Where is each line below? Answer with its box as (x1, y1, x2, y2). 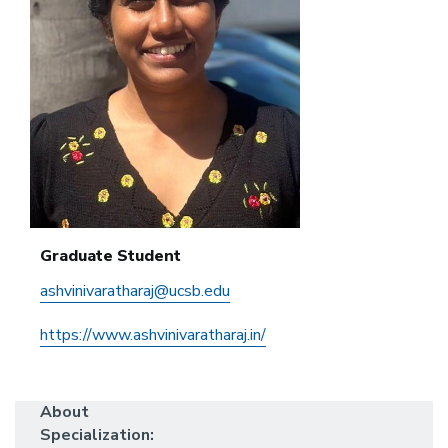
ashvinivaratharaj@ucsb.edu (40, 280, 230, 303)
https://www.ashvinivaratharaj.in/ (40, 324, 266, 347)
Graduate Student (40, 245, 181, 268)
